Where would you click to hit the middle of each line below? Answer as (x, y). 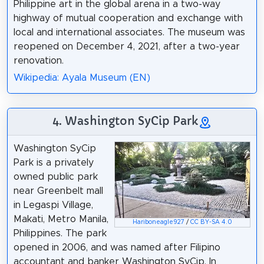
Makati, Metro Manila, (61, 219)
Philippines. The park (60, 233)
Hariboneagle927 (159, 222)
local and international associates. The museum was (129, 33)
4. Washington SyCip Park (125, 121)
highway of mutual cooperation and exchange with (128, 19)
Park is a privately (53, 162)
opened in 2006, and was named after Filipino (117, 247)
